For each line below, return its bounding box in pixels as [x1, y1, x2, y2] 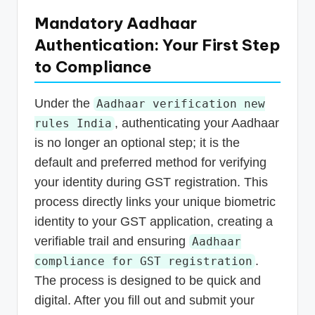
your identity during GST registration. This [34, 175, 268, 190]
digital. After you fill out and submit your [34, 293, 255, 308]
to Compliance [34, 57, 152, 77]
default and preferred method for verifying [34, 155, 266, 170]
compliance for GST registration [34, 255, 252, 269]
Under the [34, 96, 94, 111]
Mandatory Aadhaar [34, 13, 197, 34]
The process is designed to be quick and [34, 274, 261, 288]
